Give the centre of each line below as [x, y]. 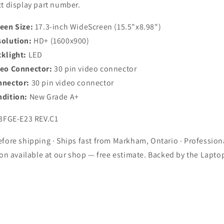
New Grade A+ [53, 97]
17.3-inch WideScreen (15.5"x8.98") [97, 27]
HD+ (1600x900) [60, 41]
